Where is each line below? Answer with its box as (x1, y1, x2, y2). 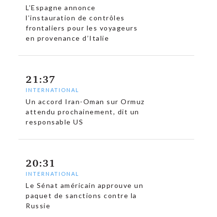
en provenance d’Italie (26, 34, 109, 43)
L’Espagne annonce (26, 3, 96, 12)
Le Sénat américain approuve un (26, 181, 144, 190)
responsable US (26, 118, 84, 126)
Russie (26, 201, 51, 210)
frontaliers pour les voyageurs (26, 24, 138, 32)
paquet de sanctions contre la (26, 191, 137, 200)
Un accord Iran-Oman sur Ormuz (26, 97, 145, 106)
